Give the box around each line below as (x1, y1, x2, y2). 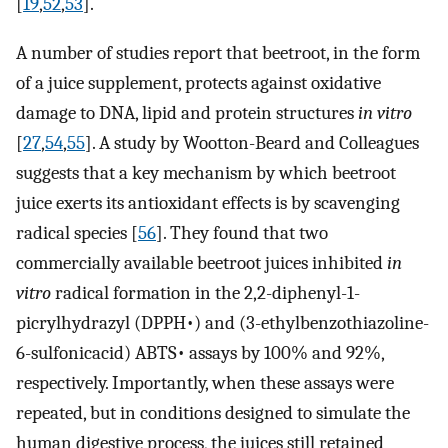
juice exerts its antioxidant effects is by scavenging (16, 191, 400, 214)
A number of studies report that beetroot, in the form (16, 41, 420, 64)
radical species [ (16, 221, 138, 244)
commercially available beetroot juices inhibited (16, 251, 387, 274)
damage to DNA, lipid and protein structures (16, 101, 358, 124)
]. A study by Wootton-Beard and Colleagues (85, 131, 419, 154)
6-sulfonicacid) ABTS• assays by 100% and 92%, (16, 341, 384, 364)
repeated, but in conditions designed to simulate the (16, 401, 410, 424)
